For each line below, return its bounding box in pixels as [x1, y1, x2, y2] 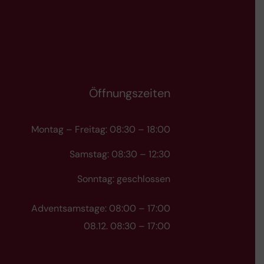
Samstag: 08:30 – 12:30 [70, 147, 170, 160]
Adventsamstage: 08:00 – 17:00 [31, 202, 170, 214]
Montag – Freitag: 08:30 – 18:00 [31, 123, 170, 136]
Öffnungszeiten [89, 85, 170, 101]
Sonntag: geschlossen [77, 172, 170, 185]
